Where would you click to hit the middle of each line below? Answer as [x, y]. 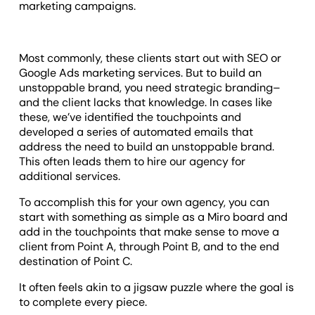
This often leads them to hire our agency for [133, 162]
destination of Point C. [76, 262]
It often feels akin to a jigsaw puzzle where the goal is [157, 288]
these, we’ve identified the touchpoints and [130, 117]
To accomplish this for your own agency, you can [144, 202]
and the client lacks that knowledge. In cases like [146, 103]
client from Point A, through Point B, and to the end [149, 247]
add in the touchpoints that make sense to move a [149, 232]
